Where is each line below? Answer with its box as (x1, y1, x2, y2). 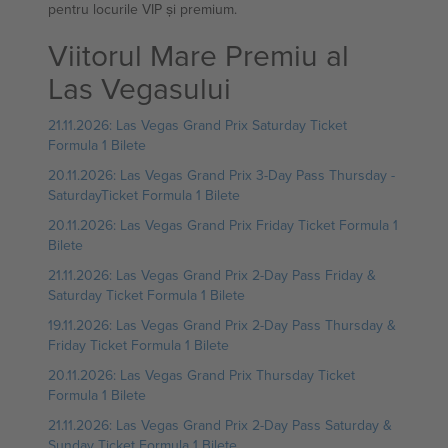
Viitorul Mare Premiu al (48, 34, 349, 76)
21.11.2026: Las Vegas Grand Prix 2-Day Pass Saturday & (48, 415, 392, 435)
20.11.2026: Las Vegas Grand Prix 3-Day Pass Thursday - (48, 165, 395, 185)
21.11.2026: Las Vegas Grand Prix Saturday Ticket (48, 115, 347, 135)
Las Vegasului (48, 67, 231, 109)
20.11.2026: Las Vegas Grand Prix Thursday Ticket (48, 365, 355, 385)
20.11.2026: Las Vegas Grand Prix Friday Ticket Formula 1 (48, 215, 398, 235)
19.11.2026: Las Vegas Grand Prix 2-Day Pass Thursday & (48, 315, 396, 335)
